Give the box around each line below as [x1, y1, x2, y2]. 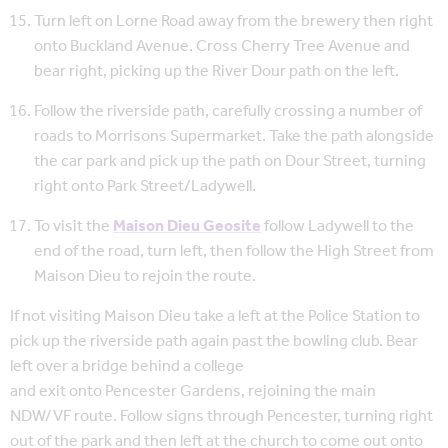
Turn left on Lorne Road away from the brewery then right [34, 5, 433, 37]
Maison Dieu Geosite [113, 210, 261, 242]
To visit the [34, 210, 113, 242]
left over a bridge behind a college [10, 350, 244, 382]
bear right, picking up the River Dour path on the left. [34, 55, 399, 87]
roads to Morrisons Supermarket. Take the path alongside [34, 120, 434, 152]
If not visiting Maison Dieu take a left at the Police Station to [10, 300, 420, 332]
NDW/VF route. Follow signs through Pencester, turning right [10, 400, 433, 432]
